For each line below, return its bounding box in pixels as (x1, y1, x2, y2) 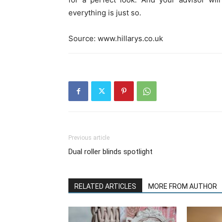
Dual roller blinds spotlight (68, 147, 153, 156)
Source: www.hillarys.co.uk (68, 34, 163, 43)
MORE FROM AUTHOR (148, 182, 217, 190)
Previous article (68, 134, 110, 141)
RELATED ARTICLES (74, 182, 136, 190)
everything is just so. (68, 8, 141, 17)
